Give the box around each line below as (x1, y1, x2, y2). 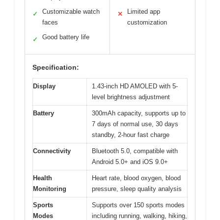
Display (33, 82, 55, 90)
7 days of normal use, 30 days (92, 120, 178, 128)
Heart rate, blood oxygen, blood (92, 174, 181, 182)
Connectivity (33, 147, 71, 155)
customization (127, 19, 167, 26)
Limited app (127, 8, 160, 15)
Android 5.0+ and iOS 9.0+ (92, 158, 168, 165)
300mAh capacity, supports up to (92, 110, 186, 117)
